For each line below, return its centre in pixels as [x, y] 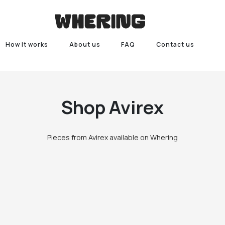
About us [85, 44]
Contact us [176, 44]
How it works [27, 44]
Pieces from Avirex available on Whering [112, 137]
